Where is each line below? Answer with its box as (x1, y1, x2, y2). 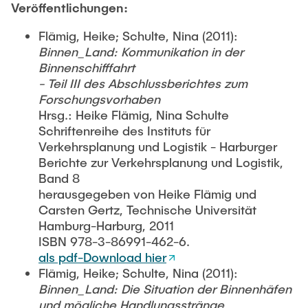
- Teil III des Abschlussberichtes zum (38, 76, 247, 91)
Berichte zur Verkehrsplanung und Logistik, (38, 155, 283, 170)
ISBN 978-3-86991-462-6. (38, 234, 190, 249)
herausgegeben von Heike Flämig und (38, 186, 256, 201)
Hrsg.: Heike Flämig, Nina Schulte (38, 107, 229, 122)
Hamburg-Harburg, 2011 (38, 218, 174, 233)
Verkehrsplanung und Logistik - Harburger (38, 139, 277, 154)
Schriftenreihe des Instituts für (38, 123, 210, 138)
